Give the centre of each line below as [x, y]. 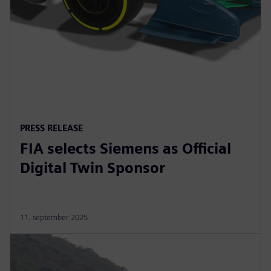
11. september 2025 [54, 217]
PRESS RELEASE [51, 128]
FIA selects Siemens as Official [126, 148]
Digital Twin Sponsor [93, 168]
